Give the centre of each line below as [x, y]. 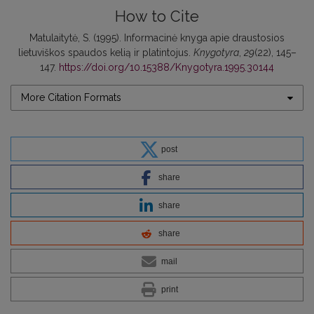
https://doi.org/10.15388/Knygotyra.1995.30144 [166, 67]
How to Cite [157, 16]
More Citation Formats [71, 97]
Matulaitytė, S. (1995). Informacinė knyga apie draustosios [157, 38]
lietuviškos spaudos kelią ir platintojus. [105, 53]
